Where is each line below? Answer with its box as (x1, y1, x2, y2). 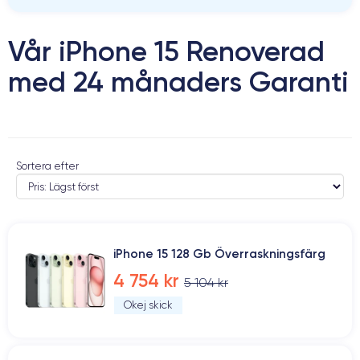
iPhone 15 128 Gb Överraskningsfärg (113, 246, 325, 261)
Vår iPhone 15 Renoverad (8, 34, 325, 68)
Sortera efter (16, 160, 79, 172)
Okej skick (124, 299, 173, 311)
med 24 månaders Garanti (8, 64, 349, 99)
